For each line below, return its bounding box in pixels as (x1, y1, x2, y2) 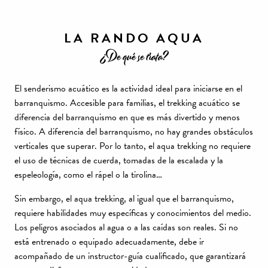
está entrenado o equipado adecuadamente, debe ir (14, 234, 204, 249)
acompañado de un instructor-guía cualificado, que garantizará (14, 249, 246, 263)
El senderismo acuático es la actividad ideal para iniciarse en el (14, 81, 242, 96)
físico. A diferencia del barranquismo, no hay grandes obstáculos (14, 124, 253, 139)
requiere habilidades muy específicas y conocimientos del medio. (14, 206, 251, 220)
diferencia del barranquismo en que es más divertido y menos (14, 110, 240, 124)
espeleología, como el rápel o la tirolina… (14, 167, 162, 182)
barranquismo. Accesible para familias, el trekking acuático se (14, 96, 240, 110)
